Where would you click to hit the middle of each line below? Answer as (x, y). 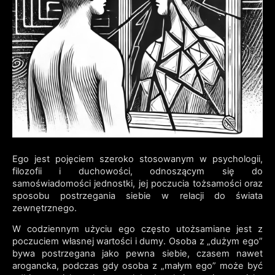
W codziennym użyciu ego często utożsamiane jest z (137, 229)
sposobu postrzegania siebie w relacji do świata (137, 196)
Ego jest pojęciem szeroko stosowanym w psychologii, (137, 159)
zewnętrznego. (44, 208)
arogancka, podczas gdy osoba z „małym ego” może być (137, 266)
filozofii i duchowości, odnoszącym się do (137, 171)
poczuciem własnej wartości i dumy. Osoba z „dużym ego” (137, 242)
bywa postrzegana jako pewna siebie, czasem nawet (137, 254)
